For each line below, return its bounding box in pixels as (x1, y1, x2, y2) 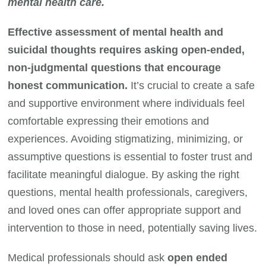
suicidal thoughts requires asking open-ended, (8, 43, 245, 56)
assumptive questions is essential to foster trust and (8, 150, 253, 163)
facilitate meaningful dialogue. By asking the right (8, 168, 240, 180)
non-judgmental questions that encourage (8, 61, 221, 74)
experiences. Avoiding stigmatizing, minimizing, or (8, 132, 243, 145)
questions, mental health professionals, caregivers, (8, 186, 248, 198)
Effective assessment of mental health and (8, 26, 224, 38)
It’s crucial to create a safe (128, 79, 255, 91)
